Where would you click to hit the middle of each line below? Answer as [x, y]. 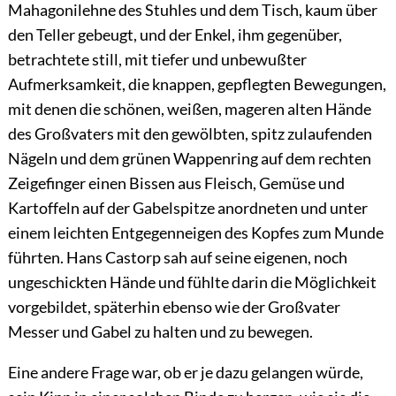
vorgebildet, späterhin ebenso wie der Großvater [174, 307]
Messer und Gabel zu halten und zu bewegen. [160, 332]
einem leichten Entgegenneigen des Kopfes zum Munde [195, 233]
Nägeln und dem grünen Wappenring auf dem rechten [189, 159]
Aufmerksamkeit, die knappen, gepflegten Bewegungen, [197, 84]
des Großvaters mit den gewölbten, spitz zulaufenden [190, 134]
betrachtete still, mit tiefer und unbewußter [157, 60]
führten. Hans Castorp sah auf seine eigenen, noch [177, 258]
